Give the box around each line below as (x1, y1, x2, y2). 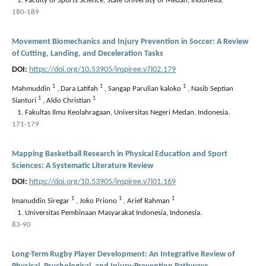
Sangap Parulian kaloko (108, 84, 183, 93)
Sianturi (12, 96, 38, 104)
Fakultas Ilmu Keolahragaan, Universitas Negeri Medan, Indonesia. (25, 108, 230, 116)
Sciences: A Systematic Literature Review (12, 161, 153, 170)
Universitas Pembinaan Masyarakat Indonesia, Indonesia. (25, 208, 202, 217)
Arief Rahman (127, 197, 172, 205)
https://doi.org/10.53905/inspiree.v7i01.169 (29, 177, 176, 186)
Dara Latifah (61, 84, 100, 93)
